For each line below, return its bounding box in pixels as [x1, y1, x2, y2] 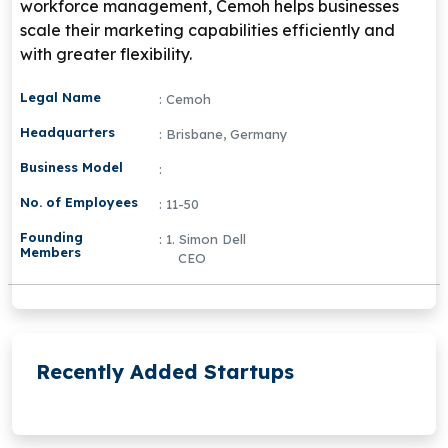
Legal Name [20, 89, 101, 106]
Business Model [20, 159, 123, 176]
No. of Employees [20, 194, 138, 211]
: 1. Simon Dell [158, 231, 246, 248]
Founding [20, 229, 83, 246]
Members [20, 244, 81, 261]
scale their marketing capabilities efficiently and [20, 20, 395, 41]
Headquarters [20, 124, 115, 141]
